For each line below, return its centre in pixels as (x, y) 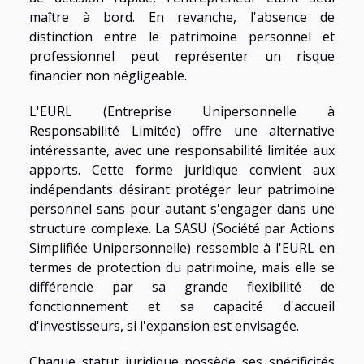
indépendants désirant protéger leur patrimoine (182, 189)
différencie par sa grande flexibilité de (182, 286)
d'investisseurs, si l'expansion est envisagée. (164, 325)
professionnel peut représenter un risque (182, 56)
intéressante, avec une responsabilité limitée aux (182, 150)
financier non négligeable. (108, 75)
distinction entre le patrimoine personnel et (182, 36)
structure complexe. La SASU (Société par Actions (182, 228)
